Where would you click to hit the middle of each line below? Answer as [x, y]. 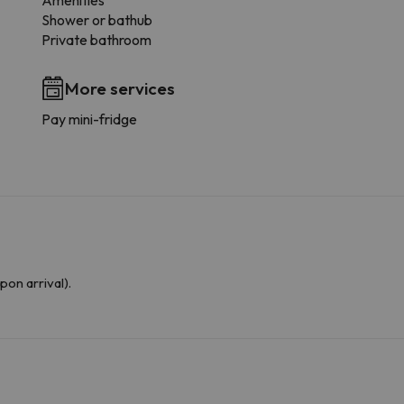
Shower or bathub [96, 20]
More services [119, 89]
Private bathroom [96, 40]
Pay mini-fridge [89, 119]
